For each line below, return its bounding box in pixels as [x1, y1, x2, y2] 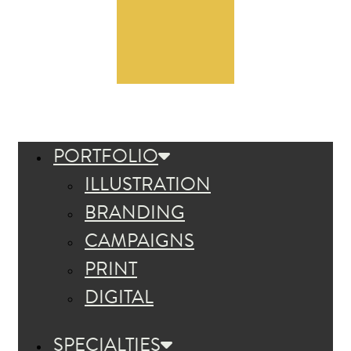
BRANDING [85, 198, 185, 227]
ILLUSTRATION [85, 170, 211, 199]
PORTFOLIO [53, 142, 158, 171]
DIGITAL [85, 283, 154, 312]
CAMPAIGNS [85, 226, 194, 255]
